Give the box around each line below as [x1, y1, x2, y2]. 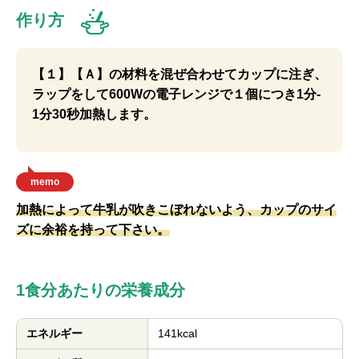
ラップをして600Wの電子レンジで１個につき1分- [32, 87, 321, 101]
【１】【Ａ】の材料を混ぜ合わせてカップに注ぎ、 [32, 67, 327, 81]
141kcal [158, 327, 197, 340]
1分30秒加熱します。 [32, 107, 156, 121]
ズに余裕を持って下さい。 [16, 223, 170, 236]
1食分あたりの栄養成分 [16, 281, 185, 299]
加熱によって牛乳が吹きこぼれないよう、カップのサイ [16, 203, 337, 216]
